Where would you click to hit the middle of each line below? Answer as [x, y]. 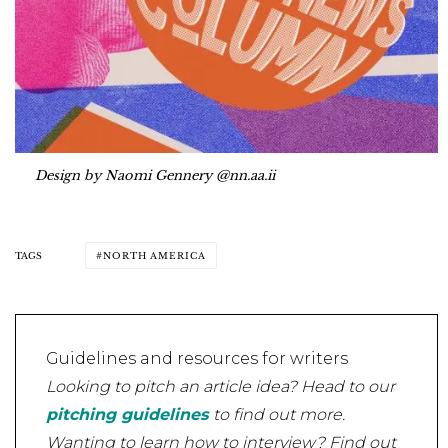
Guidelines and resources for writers [197, 359]
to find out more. [279, 415]
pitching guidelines [129, 415]
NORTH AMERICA [154, 256]
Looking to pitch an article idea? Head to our [220, 387]
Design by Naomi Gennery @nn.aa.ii [155, 175]
